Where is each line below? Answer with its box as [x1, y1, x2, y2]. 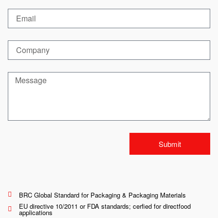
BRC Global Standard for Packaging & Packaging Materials [18, 190, 186, 200]
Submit [159, 139, 181, 149]
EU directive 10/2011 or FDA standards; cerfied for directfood [18, 201, 191, 211]
